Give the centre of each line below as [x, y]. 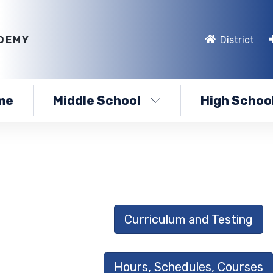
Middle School [97, 100]
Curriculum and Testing [189, 220]
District [237, 40]
